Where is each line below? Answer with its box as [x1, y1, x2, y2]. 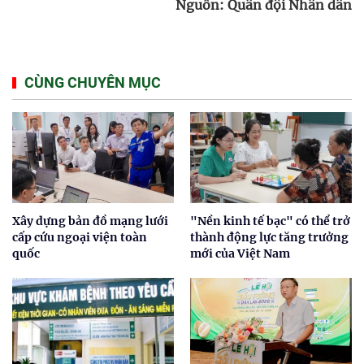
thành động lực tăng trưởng [190, 229, 349, 245]
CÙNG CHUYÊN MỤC [24, 73, 161, 91]
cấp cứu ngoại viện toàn [12, 229, 147, 245]
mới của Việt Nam [190, 245, 290, 261]
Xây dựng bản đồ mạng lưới [12, 213, 168, 228]
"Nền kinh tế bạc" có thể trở [190, 213, 350, 228]
